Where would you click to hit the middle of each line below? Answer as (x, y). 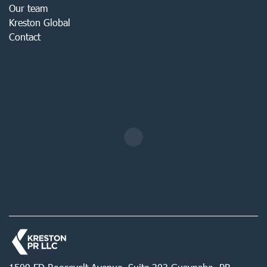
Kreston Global (40, 22)
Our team (28, 8)
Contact (25, 37)
